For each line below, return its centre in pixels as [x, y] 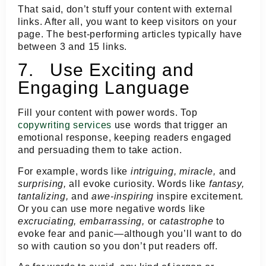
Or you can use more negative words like [112, 208]
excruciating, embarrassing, [83, 221]
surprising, [44, 183]
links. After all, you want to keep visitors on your [127, 21]
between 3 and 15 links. [73, 46]
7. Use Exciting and [106, 70]
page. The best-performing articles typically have [130, 34]
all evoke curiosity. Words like [139, 183]
